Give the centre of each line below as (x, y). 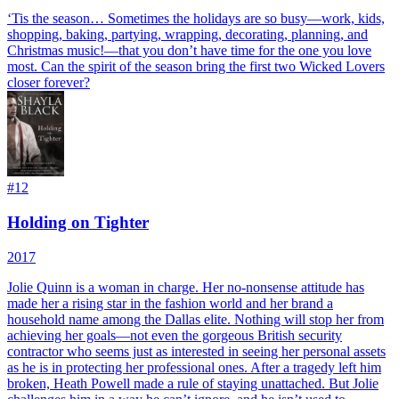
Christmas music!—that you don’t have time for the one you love (189, 51)
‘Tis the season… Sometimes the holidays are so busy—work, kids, (196, 19)
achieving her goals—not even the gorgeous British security (175, 335)
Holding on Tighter (78, 223)
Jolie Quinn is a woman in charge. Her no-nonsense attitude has (186, 287)
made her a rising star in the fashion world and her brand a (170, 303)
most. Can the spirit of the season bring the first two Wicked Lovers (196, 67)
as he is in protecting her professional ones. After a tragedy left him (194, 367)
